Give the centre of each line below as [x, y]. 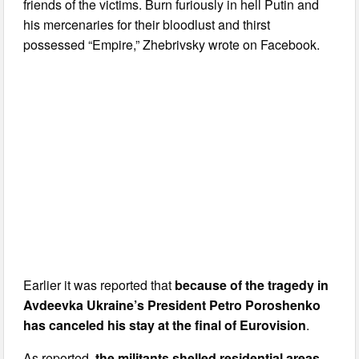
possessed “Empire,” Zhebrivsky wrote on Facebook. [172, 44]
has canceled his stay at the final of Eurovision [165, 325]
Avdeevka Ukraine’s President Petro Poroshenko [172, 305]
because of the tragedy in [252, 284]
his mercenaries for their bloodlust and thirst [147, 24]
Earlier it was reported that [99, 284]
